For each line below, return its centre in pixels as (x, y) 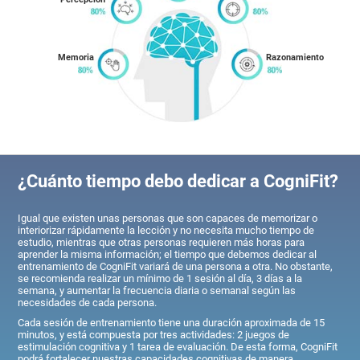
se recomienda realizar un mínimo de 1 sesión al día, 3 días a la (160, 279)
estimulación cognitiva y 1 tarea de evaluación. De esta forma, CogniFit (178, 347)
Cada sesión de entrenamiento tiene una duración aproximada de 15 (172, 323)
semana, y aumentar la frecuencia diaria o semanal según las (157, 291)
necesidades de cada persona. (88, 303)
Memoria (76, 58)
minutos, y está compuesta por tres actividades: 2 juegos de (154, 335)
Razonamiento (295, 58)
